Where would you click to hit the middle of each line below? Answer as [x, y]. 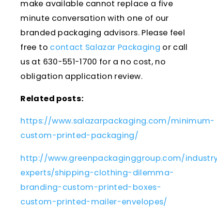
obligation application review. [81, 76]
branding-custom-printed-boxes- [91, 187]
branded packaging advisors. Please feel [103, 33]
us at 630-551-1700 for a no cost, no [93, 62]
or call [174, 47]
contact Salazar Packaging [105, 47]
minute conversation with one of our [95, 18]
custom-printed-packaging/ [80, 136]
